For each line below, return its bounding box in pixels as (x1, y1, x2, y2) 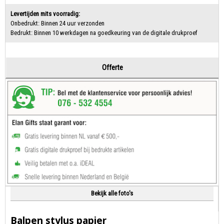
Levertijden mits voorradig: (10, 10, 80, 18)
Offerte (101, 63, 123, 72)
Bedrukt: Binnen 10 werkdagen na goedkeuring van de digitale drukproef (10, 29, 197, 37)
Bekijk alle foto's (90, 189, 133, 197)
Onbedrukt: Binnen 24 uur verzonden (10, 19, 104, 27)
